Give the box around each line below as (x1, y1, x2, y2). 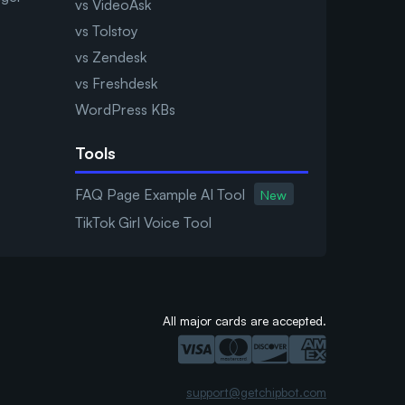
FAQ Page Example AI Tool (74, 184, 245, 203)
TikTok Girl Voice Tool (74, 213, 212, 232)
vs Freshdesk (74, 74, 157, 93)
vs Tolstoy (74, 22, 138, 41)
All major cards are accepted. (163, 313, 326, 329)
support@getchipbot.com (186, 384, 326, 400)
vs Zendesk (74, 48, 146, 67)
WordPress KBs (74, 100, 175, 119)
